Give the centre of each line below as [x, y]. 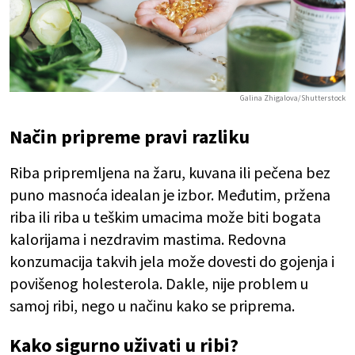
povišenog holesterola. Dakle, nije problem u [159, 283]
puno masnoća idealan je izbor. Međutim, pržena [170, 194]
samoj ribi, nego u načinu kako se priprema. [152, 305]
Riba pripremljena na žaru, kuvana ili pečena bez [170, 172]
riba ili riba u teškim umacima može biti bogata [165, 216]
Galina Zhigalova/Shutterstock [293, 97]
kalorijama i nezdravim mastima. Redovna [148, 239]
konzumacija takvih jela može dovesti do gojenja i [172, 261]
